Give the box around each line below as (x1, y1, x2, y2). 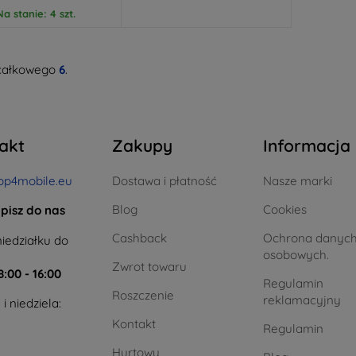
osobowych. (263, 246, 329, 262)
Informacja (263, 134, 350, 156)
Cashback (112, 230, 167, 246)
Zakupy (112, 134, 172, 156)
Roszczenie (112, 287, 174, 303)
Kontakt (112, 315, 156, 331)
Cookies (263, 201, 307, 217)
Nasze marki (263, 172, 332, 188)
